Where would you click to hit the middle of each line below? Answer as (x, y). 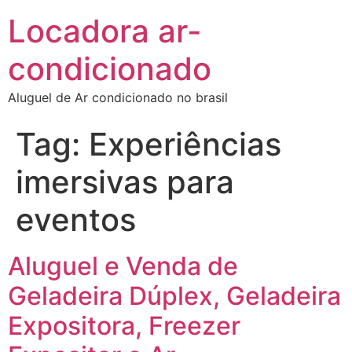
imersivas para (125, 182)
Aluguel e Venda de (123, 266)
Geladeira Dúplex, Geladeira (174, 296)
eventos (76, 220)
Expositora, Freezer (124, 326)
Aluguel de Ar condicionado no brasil (118, 97)
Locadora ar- (105, 31)
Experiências (185, 144)
